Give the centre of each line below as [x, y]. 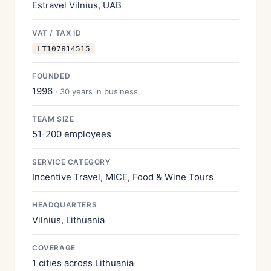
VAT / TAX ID [57, 33]
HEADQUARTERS [65, 205]
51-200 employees [72, 134]
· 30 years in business [96, 91]
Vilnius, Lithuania [68, 220]
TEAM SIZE [53, 119]
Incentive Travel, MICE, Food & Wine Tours [123, 177]
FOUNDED [51, 76]
